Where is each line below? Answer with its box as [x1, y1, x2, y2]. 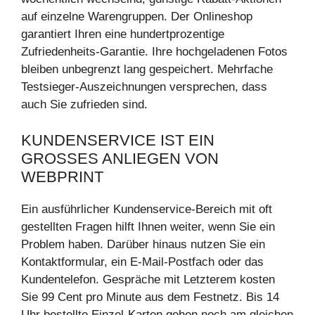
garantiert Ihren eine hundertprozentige [21, 27, 224, 41]
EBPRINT [21, 167, 94, 186]
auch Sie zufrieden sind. [21, 98, 148, 112]
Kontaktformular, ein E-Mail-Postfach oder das [21, 255, 264, 269]
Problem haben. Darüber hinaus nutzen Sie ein [21, 237, 265, 251]
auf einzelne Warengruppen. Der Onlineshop [21, 10, 252, 24]
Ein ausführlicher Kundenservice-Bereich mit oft [21, 202, 272, 216]
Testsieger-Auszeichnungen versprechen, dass [21, 80, 267, 94]
